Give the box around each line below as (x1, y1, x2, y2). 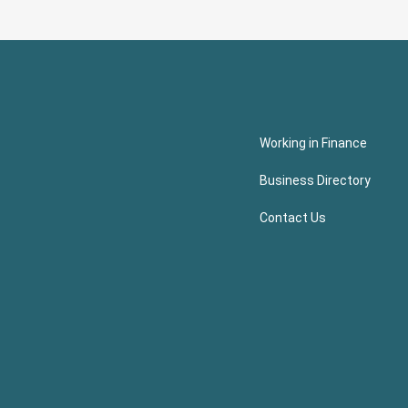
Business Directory (259, 173, 371, 189)
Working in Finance (259, 136, 367, 151)
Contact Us (259, 210, 326, 226)
